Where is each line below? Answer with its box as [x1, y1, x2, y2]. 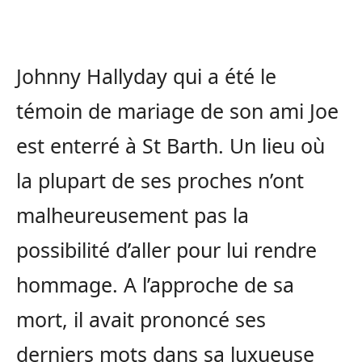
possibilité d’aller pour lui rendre [16, 236, 317, 264]
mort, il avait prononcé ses [16, 305, 266, 334]
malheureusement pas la [16, 201, 249, 229]
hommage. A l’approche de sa [16, 271, 294, 299]
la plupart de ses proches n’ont [16, 166, 304, 195]
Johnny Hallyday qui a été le [16, 62, 276, 90]
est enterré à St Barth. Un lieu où [16, 132, 325, 160]
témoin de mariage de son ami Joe [16, 97, 339, 125]
